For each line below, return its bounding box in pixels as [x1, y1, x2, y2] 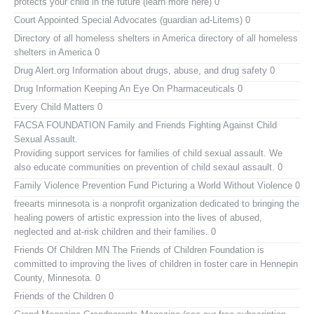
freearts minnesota [14, 198, 90, 209]
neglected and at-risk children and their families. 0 [14, 226, 216, 237]
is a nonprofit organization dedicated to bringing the [90, 198, 299, 209]
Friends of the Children [14, 290, 106, 301]
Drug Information [14, 83, 81, 94]
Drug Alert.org [14, 64, 69, 76]
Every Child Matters [14, 101, 95, 112]
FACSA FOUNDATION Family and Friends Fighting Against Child [14, 119, 277, 130]
